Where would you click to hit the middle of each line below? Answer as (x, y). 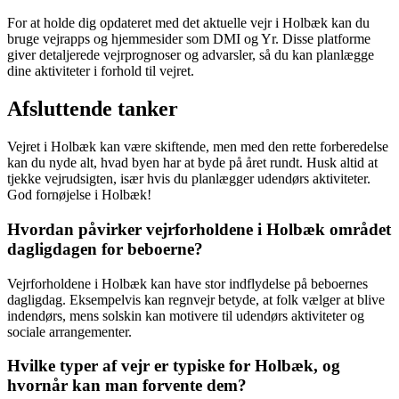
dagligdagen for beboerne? (105, 248)
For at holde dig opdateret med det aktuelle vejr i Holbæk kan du (188, 23)
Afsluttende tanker (93, 109)
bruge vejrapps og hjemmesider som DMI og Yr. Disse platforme (189, 39)
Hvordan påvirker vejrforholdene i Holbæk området (199, 229)
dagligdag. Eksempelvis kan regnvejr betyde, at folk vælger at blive (196, 299)
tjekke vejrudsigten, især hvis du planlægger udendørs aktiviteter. (189, 179)
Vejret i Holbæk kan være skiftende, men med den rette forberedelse (198, 147)
